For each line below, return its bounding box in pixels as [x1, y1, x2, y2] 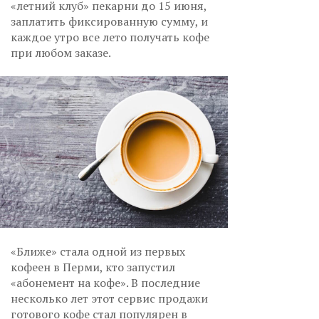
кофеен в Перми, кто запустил [11, 259, 175, 276]
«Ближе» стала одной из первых [11, 244, 185, 260]
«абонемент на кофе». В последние [11, 275, 200, 291]
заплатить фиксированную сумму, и [11, 14, 208, 29]
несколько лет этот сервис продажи [11, 291, 208, 307]
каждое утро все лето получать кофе [11, 29, 209, 45]
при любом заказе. [11, 45, 113, 61]
